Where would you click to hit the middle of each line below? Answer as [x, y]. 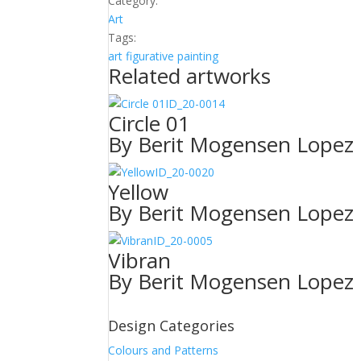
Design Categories [172, 326]
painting [198, 56]
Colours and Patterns [164, 350]
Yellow [139, 192]
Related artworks [190, 76]
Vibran [140, 260]
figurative [150, 56]
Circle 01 [149, 123]
